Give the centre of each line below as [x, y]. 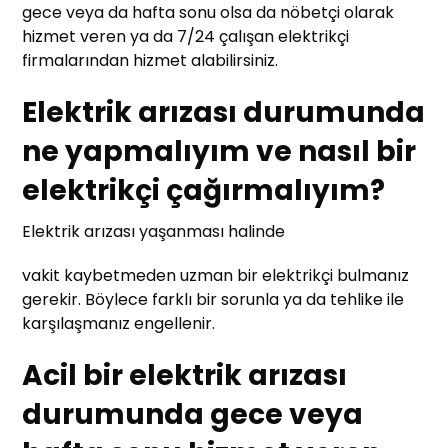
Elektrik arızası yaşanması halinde [154, 232]
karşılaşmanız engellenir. [119, 324]
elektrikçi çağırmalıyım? [204, 191]
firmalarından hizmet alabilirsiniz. [150, 61]
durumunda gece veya [193, 415]
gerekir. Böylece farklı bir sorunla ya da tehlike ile [213, 300]
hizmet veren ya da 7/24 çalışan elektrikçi [186, 37]
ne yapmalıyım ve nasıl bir [219, 152]
